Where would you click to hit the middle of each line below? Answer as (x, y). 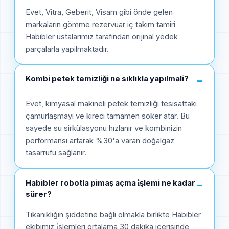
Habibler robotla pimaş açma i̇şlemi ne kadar (110, 183)
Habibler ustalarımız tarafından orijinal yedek (102, 37)
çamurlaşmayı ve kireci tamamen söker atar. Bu (108, 116)
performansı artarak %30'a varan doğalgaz (100, 141)
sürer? (39, 194)
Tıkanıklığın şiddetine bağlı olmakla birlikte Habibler (113, 214)
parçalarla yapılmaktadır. (67, 49)
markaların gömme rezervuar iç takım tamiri (100, 24)
